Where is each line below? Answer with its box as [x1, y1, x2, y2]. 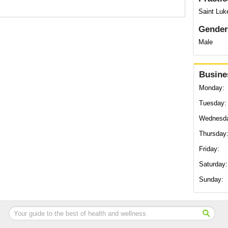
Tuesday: [199, 99, 226, 107]
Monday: [199, 84, 224, 92]
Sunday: [199, 176, 223, 183]
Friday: [199, 145, 219, 153]
